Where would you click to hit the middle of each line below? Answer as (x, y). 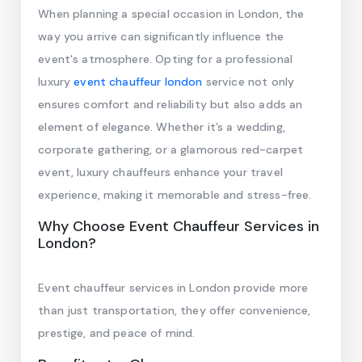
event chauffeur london (138, 82)
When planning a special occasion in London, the (171, 14)
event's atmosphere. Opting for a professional (165, 59)
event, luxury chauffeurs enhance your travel (160, 172)
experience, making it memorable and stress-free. (175, 195)
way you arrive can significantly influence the (161, 36)
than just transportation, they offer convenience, (175, 310)
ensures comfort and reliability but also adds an (170, 104)
